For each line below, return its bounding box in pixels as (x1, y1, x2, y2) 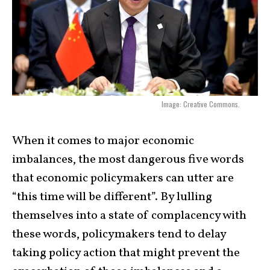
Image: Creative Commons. (162, 98, 240, 109)
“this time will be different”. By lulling (12, 188, 212, 206)
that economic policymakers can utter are (12, 169, 234, 187)
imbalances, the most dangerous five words (12, 151, 244, 168)
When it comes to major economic (12, 132, 194, 149)
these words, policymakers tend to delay (12, 225, 226, 243)
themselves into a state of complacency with (12, 207, 246, 224)
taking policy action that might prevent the (12, 244, 240, 262)
